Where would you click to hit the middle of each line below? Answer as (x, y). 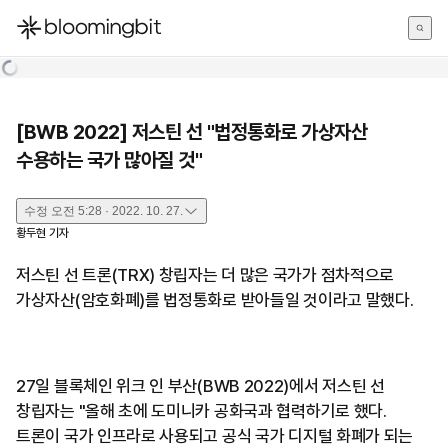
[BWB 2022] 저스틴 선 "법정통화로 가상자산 (191, 132)
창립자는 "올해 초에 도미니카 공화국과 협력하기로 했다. (201, 411)
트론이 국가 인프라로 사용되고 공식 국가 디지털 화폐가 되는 (215, 436)
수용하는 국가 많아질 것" (109, 160)
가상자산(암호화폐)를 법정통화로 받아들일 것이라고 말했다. (215, 300)
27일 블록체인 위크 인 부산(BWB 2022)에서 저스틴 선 (200, 386)
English (40, 83)
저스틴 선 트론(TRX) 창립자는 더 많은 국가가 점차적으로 (205, 275)
